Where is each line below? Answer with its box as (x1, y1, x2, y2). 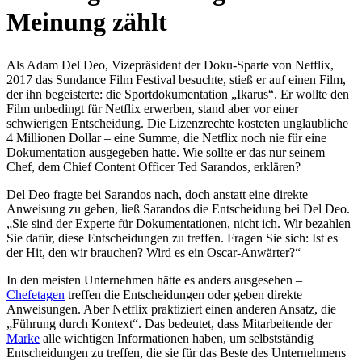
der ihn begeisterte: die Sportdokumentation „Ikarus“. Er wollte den (6, 87, 349, 102)
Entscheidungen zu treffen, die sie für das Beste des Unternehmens (6, 346, 346, 360)
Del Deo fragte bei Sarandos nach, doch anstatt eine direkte (6, 187, 308, 202)
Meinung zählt (6, 6, 167, 36)
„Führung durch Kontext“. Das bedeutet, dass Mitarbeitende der (6, 317, 332, 331)
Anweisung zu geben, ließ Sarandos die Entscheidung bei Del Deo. (6, 202, 350, 217)
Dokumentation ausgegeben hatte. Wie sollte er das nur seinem (6, 145, 325, 160)
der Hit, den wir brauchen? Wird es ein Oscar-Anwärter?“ (6, 246, 301, 260)
